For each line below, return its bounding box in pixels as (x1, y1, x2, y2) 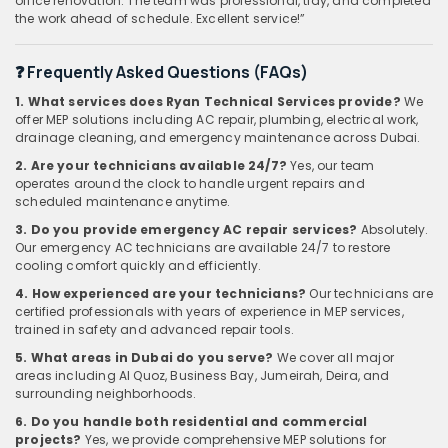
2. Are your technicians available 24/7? (15, 156, 288, 174)
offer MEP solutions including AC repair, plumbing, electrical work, (15, 110, 419, 128)
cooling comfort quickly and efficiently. (15, 256, 262, 274)
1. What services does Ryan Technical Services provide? (15, 92, 401, 110)
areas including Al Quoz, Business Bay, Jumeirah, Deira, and (15, 366, 390, 384)
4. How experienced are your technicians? (15, 284, 307, 302)
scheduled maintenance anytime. (15, 192, 231, 210)
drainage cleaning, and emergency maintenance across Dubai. (15, 128, 421, 146)
